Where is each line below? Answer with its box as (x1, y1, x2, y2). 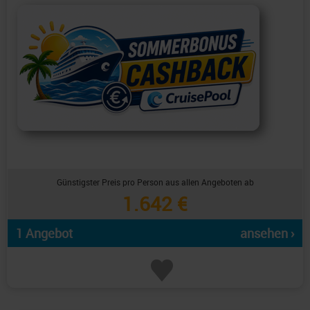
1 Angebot (16, 225, 73, 242)
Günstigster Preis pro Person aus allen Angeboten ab (56, 176, 254, 188)
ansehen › (240, 225, 294, 242)
